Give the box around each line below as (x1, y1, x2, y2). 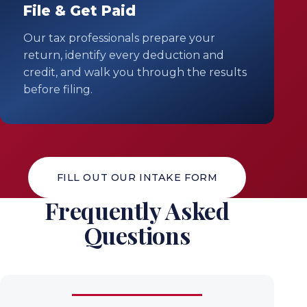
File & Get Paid (23, 2, 136, 20)
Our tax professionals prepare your (23, 32, 215, 45)
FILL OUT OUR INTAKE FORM (56, 171, 218, 184)
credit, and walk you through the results (23, 66, 247, 79)
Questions (84, 219, 191, 251)
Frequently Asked (45, 195, 230, 227)
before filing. (23, 83, 93, 97)
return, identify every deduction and (23, 49, 224, 62)
